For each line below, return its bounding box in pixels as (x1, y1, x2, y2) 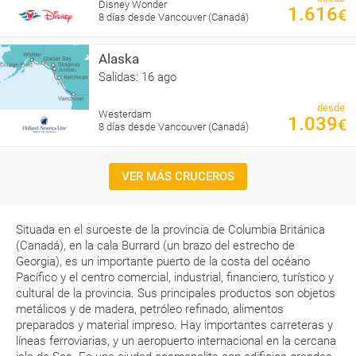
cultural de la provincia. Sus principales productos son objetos (16, 286, 335, 300)
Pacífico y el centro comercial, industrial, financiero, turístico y (16, 270, 334, 284)
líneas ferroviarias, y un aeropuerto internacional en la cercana (16, 334, 336, 348)
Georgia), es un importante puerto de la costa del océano (16, 254, 310, 269)
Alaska (99, 51, 139, 67)
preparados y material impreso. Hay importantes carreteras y (16, 318, 333, 332)
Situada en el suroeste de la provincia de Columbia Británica (16, 222, 325, 237)
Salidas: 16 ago (99, 70, 176, 84)
